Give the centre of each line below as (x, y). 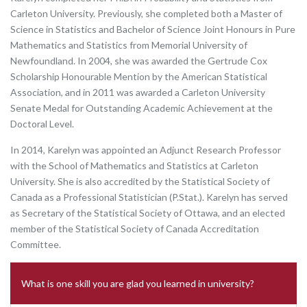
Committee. (36, 244)
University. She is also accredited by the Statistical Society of (140, 181)
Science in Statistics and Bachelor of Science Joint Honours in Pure (153, 29)
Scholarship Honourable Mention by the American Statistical (139, 76)
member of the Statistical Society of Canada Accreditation (135, 229)
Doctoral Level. (42, 124)
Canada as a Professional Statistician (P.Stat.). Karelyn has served (149, 197)
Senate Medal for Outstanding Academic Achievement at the (142, 108)
